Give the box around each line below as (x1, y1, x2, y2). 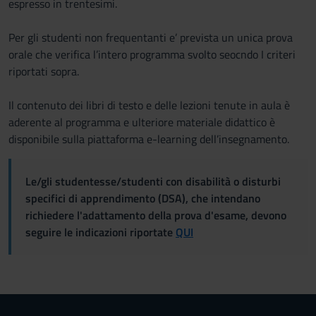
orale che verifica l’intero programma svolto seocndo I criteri (8, 46, 296, 63)
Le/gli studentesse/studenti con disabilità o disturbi (25, 173, 281, 190)
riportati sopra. (8, 63, 79, 80)
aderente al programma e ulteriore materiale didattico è (8, 114, 275, 130)
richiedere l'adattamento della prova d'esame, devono (25, 207, 286, 224)
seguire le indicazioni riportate (25, 224, 176, 241)
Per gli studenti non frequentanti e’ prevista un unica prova (8, 29, 293, 46)
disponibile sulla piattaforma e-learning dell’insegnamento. (8, 130, 289, 147)
